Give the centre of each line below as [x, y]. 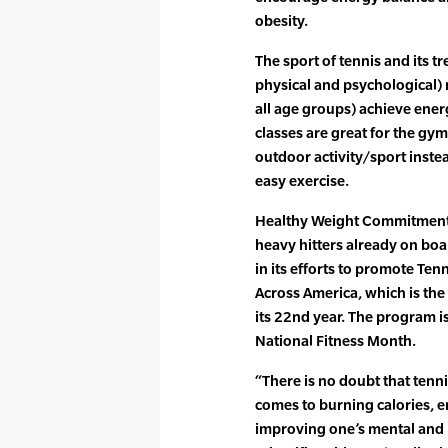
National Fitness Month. [335, 340]
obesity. [281, 20]
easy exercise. [302, 180]
